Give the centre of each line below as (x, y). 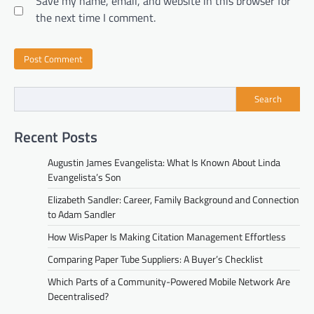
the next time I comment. (96, 18)
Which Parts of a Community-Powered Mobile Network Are (169, 281)
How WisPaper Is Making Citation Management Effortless (167, 236)
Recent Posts (56, 136)
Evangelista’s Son (84, 177)
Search (268, 99)
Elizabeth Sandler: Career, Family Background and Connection (173, 199)
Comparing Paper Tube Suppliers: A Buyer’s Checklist (155, 259)
